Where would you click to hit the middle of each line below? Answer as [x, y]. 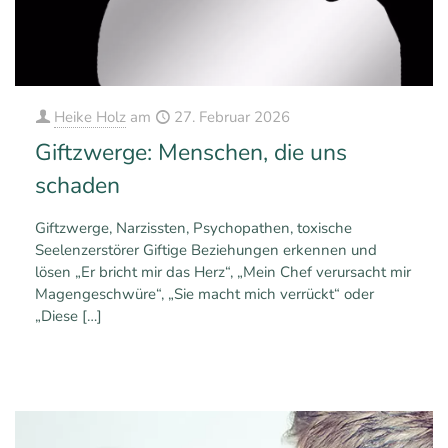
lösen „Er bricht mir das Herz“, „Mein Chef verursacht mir [223, 272]
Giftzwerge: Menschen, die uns [191, 153]
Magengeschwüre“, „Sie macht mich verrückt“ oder [204, 294]
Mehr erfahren [370, 369]
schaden [77, 186]
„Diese [56, 316]
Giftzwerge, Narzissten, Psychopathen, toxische [193, 228]
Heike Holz [90, 117]
